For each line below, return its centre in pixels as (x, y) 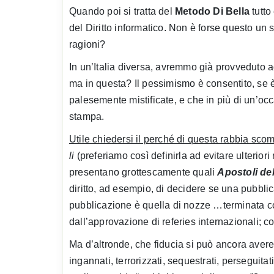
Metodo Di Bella (212, 11)
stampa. (87, 116)
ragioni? (87, 44)
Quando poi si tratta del (122, 11)
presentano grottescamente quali (143, 172)
